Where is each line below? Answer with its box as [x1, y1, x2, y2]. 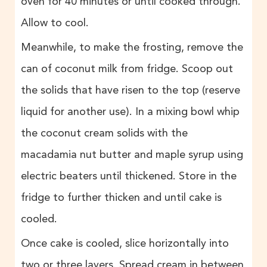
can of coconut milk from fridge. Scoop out [21, 62, 233, 76]
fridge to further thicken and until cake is [21, 191, 222, 204]
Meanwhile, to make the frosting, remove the [21, 41, 243, 54]
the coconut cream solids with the [21, 126, 188, 140]
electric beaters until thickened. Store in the [21, 169, 237, 183]
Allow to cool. [21, 16, 89, 30]
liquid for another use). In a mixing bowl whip [21, 105, 240, 119]
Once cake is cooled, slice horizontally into [21, 237, 229, 250]
